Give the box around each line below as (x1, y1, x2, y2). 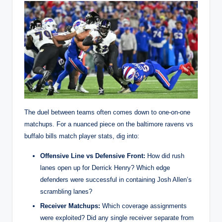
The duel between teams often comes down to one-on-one (24, 109, 190, 116)
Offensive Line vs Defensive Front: (40, 152, 145, 160)
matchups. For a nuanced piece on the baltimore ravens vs (24, 120, 193, 128)
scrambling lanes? (40, 188, 92, 196)
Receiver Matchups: (40, 202, 100, 210)
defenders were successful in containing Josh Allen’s (40, 176, 192, 184)
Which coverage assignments (100, 202, 187, 210)
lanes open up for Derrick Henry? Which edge (40, 164, 170, 172)
